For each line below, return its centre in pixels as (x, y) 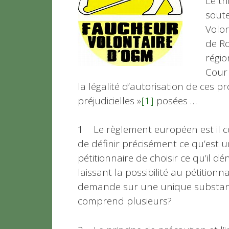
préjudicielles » (109, 100)
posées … (175, 100)
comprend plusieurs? (125, 201)
